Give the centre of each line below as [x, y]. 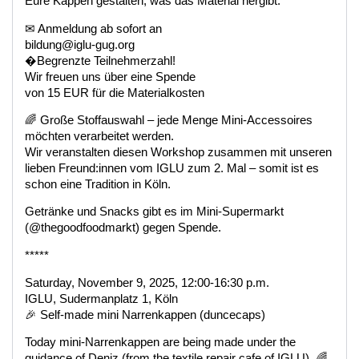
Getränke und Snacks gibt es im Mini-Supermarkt [154, 212]
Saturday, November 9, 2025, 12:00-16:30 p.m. [147, 283]
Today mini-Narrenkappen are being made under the [160, 343]
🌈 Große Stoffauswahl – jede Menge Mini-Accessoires [169, 120]
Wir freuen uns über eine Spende [110, 77]
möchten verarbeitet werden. [99, 136]
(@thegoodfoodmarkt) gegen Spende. [123, 228]
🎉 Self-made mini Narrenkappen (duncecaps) [145, 315]
